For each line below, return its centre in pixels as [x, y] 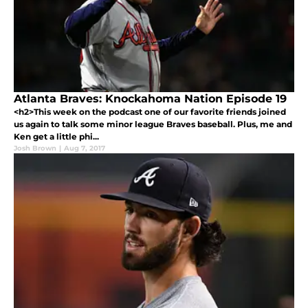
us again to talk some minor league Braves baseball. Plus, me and [153, 124]
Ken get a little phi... [56, 137]
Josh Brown [35, 148]
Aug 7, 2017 [85, 148]
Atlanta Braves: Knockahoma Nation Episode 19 [150, 99]
